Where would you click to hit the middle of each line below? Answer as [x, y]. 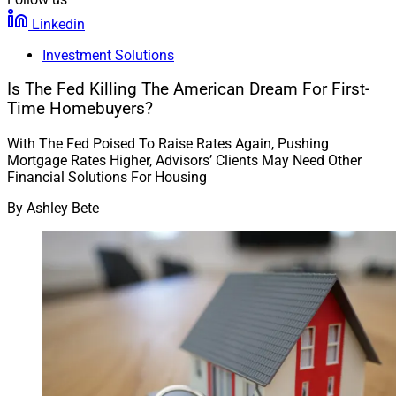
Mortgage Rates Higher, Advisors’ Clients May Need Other [184, 161]
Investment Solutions [108, 55]
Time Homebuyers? [80, 109]
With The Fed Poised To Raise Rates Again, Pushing [168, 144]
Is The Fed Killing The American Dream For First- [188, 90]
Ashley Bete [63, 209]
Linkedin [58, 24]
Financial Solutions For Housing [107, 178]
